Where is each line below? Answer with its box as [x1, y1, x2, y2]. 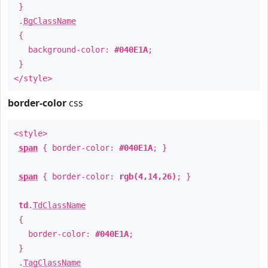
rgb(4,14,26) [119, 172, 176, 181]
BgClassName [23, 16, 76, 26]
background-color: [14, 45, 114, 54]
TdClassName [33, 200, 86, 210]
